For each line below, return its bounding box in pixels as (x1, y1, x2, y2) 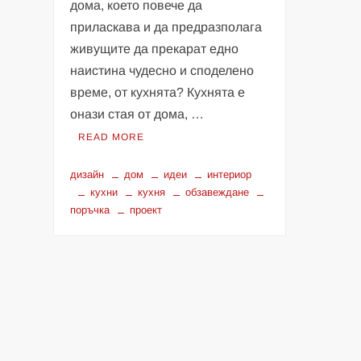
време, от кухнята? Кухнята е (70, 85, 246, 100)
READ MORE (78, 131, 145, 143)
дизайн (70, 168, 105, 181)
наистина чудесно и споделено (70, 64, 255, 78)
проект (130, 204, 163, 217)
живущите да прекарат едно (70, 42, 239, 56)
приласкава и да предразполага (70, 20, 263, 35)
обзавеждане (185, 186, 250, 199)
